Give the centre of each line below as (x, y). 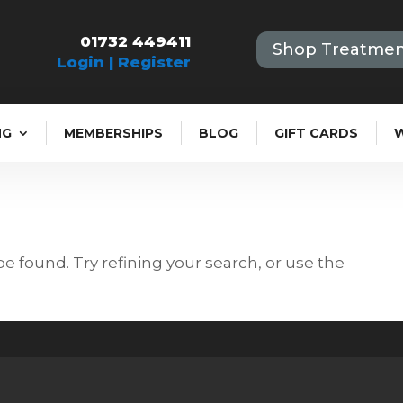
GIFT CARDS (317, 133)
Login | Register (124, 62)
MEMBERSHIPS (114, 133)
